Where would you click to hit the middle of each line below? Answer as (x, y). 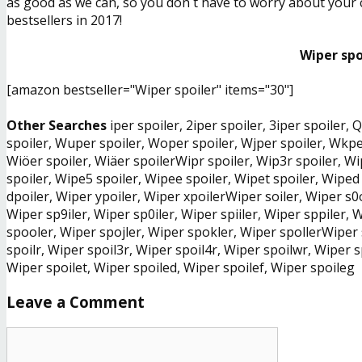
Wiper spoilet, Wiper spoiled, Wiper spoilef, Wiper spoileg (181, 268)
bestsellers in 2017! (64, 20)
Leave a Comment (76, 302)
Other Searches (57, 126)
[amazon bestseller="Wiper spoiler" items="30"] (150, 90)
